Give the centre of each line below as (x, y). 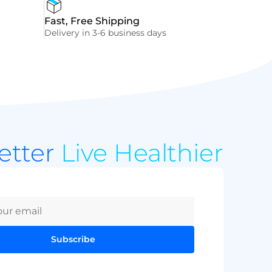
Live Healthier (142, 152)
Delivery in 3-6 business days (105, 32)
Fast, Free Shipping (92, 21)
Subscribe (73, 240)
